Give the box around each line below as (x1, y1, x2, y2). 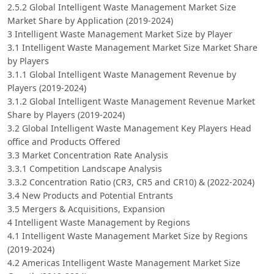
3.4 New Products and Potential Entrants (7, 190, 173, 202)
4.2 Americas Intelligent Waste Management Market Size (7, 257, 240, 269)
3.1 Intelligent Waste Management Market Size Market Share (7, 42, 257, 54)
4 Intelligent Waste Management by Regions (7, 217, 190, 229)
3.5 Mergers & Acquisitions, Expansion (7, 203, 165, 215)
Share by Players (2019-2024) (7, 109, 125, 121)
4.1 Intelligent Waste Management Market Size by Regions (7, 230, 248, 242)
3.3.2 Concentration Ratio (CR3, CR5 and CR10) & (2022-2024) (7, 176, 254, 188)
